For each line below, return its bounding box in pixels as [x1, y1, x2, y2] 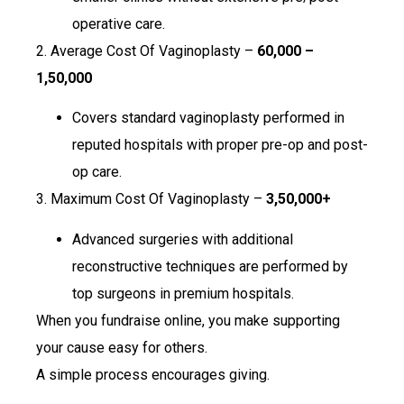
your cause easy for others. [36, 338, 207, 356]
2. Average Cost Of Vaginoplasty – [36, 41, 257, 60]
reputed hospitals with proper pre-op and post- [72, 136, 368, 154]
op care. [72, 163, 122, 181]
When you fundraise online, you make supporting [36, 311, 340, 329]
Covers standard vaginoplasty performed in [72, 109, 344, 127]
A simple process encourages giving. [36, 365, 270, 383]
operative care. [72, 14, 165, 32]
